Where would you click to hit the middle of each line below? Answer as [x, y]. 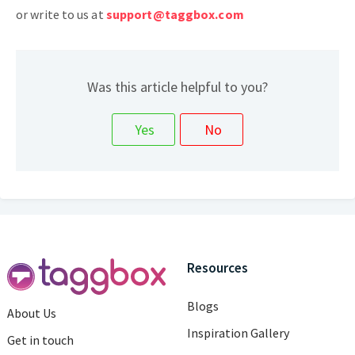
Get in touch [40, 340]
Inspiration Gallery [238, 333]
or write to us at [61, 15]
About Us [32, 313]
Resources [218, 268]
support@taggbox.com [175, 15]
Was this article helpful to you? [177, 87]
